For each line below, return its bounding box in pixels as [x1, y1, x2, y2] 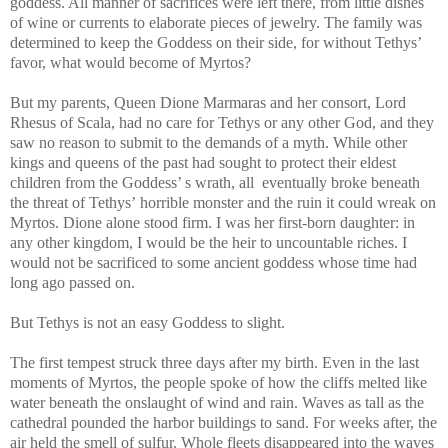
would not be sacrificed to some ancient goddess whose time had [10, 253, 417, 271]
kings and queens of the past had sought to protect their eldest [10, 153, 396, 171]
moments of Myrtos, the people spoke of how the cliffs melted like [10, 373, 427, 391]
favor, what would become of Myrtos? [10, 53, 251, 71]
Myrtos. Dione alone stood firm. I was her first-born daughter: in [10, 213, 415, 231]
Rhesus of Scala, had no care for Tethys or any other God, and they [10, 113, 434, 131]
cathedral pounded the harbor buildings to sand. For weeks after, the [10, 413, 437, 431]
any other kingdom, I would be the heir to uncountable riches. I [10, 233, 407, 251]
